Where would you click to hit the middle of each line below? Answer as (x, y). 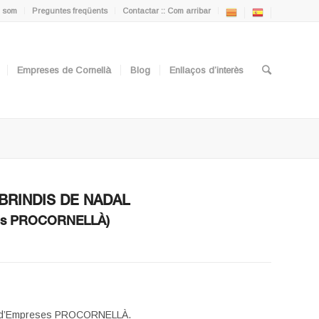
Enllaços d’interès (206, 70)
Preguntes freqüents (70, 11)
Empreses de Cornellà (64, 70)
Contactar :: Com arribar (167, 11)
